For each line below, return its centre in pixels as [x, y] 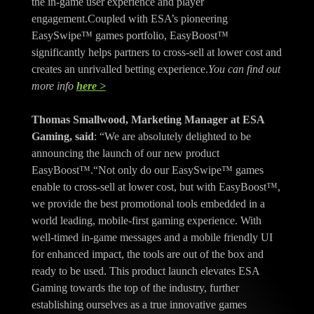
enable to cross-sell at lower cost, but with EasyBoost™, [156, 187]
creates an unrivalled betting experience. [120, 69]
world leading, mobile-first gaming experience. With [146, 221]
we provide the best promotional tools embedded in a [148, 204]
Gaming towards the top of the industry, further [135, 288]
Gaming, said [62, 137]
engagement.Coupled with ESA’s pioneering [129, 19]
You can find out [244, 69]
